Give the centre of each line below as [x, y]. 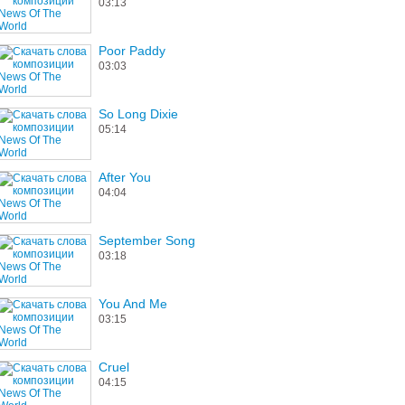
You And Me [133, 304]
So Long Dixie [138, 114]
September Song [147, 240]
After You [125, 177]
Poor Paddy [132, 51]
